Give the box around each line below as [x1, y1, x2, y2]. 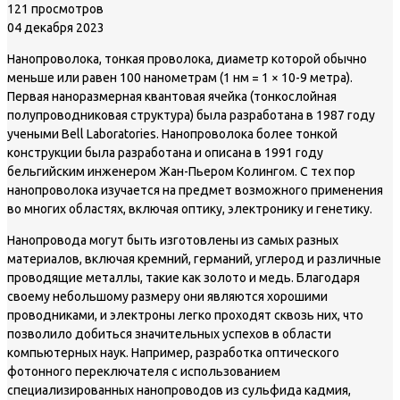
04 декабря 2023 [7, 20, 104, 35]
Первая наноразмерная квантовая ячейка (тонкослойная [7, 88, 337, 104]
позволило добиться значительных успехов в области [7, 326, 331, 341]
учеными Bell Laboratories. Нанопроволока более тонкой [7, 126, 337, 141]
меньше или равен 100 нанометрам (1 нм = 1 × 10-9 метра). [7, 70, 353, 85]
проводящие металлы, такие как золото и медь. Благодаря [7, 270, 360, 285]
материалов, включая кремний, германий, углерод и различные [7, 251, 381, 266]
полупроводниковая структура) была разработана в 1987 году [7, 107, 375, 122]
